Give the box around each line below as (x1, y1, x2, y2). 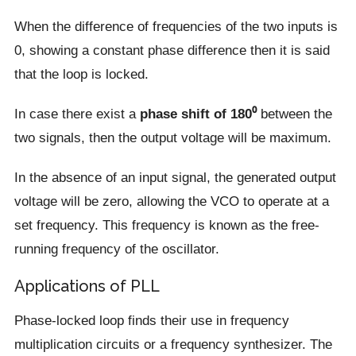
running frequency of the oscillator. (14, 241, 219, 257)
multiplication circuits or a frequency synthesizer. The (14, 336, 332, 353)
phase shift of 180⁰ (139, 106, 257, 122)
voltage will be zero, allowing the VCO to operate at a (14, 193, 329, 210)
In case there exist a (14, 106, 140, 122)
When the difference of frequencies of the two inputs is (14, 18, 338, 35)
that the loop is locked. (14, 66, 149, 83)
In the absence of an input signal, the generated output (14, 169, 336, 186)
